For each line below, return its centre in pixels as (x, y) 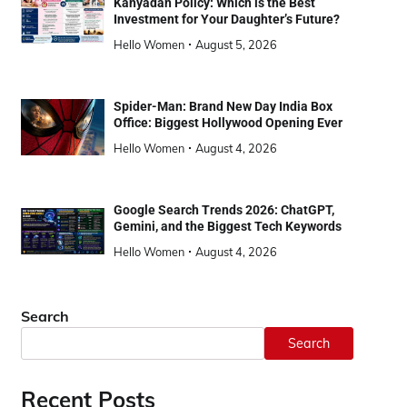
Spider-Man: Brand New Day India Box (223, 107)
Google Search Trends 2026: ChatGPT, (223, 210)
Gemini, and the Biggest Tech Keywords (227, 227)
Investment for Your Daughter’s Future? (226, 20)
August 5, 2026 (236, 45)
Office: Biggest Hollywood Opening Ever (228, 123)
